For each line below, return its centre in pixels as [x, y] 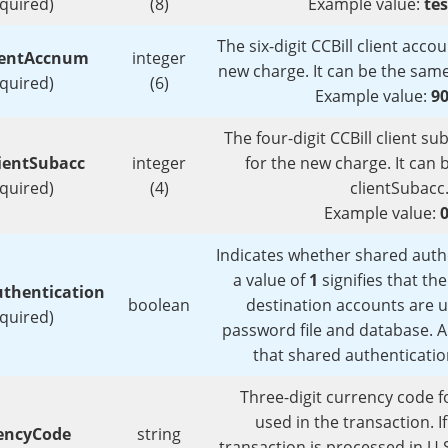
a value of [271, 280]
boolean [159, 305]
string [159, 434]
